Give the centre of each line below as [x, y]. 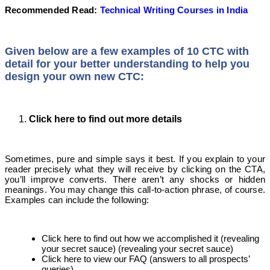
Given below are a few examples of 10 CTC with [127, 51]
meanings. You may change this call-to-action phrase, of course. [135, 189]
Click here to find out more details [105, 119]
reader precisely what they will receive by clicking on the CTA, [135, 169]
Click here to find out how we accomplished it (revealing [150, 238]
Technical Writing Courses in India [174, 10]
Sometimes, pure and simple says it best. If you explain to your [135, 159]
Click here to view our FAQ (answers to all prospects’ [146, 259]
